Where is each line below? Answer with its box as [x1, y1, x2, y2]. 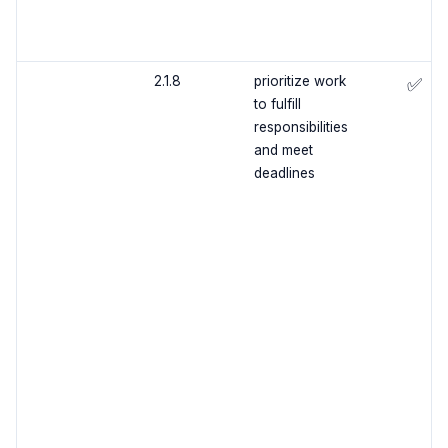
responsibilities [253, 119, 348, 136]
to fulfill [253, 96, 301, 113]
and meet [253, 142, 313, 159]
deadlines [253, 165, 315, 182]
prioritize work [253, 73, 346, 90]
